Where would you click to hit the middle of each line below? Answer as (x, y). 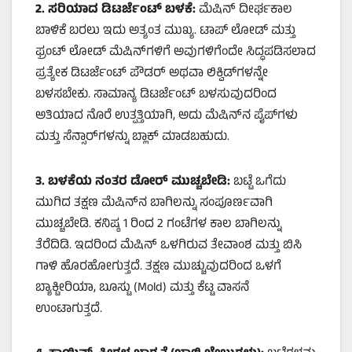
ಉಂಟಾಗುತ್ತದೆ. (69, 310)
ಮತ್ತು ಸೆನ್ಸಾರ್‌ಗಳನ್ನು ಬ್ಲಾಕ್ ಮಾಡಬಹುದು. (132, 138)
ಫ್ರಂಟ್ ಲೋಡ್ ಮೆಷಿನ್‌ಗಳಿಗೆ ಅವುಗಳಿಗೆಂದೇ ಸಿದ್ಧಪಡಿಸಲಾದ (176, 53)
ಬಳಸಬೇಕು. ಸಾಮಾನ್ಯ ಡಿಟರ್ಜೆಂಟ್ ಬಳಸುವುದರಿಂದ (156, 95)
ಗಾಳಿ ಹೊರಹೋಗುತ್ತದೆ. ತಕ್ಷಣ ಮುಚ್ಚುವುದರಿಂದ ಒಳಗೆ (158, 268)
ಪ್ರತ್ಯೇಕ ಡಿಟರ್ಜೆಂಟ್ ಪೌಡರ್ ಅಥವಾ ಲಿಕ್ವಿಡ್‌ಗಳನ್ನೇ (152, 74)
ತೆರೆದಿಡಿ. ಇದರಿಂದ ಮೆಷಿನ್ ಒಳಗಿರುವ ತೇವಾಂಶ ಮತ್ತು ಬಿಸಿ (169, 246)
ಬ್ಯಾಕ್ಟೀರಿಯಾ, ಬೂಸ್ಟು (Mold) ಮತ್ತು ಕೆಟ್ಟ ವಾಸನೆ (142, 289)
